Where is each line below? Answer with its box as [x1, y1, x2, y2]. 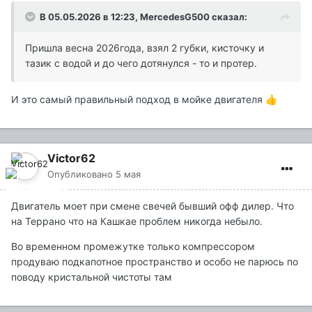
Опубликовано [47, 169, 116, 180]
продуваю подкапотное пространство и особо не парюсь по [11, 256, 298, 268]
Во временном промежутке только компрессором [11, 240, 255, 253]
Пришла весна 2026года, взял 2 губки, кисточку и [25, 42, 264, 54]
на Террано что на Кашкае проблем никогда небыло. [11, 215, 263, 228]
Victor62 [47, 151, 95, 166]
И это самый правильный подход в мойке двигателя [11, 93, 265, 106]
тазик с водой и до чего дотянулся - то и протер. [25, 57, 257, 70]
